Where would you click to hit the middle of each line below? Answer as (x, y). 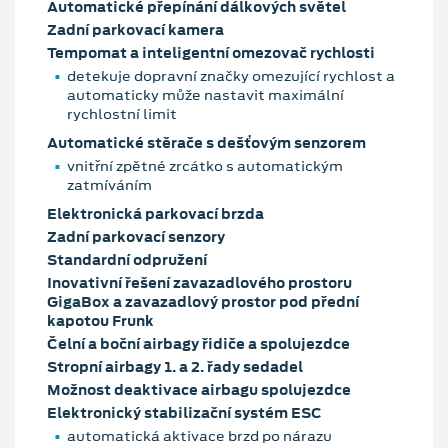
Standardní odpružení (127, 259)
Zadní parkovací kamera (135, 29)
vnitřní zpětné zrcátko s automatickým (205, 165)
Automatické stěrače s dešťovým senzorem (206, 142)
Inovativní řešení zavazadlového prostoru (199, 282)
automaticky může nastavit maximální (205, 94)
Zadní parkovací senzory (136, 236)
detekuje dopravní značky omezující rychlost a (231, 75)
